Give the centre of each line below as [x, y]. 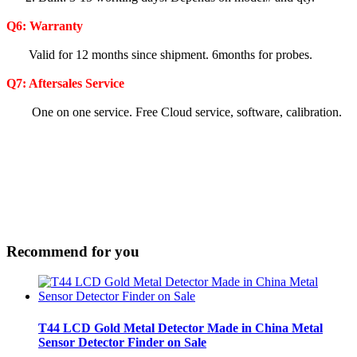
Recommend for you [73, 251]
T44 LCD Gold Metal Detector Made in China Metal [180, 328]
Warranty [56, 25]
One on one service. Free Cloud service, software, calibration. [174, 112]
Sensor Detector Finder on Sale [122, 342]
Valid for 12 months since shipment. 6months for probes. [159, 54]
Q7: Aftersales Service [65, 83]
